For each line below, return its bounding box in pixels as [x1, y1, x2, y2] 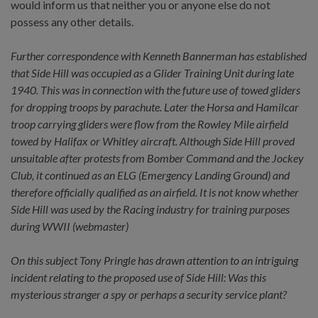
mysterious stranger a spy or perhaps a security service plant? [11, 287, 287, 301]
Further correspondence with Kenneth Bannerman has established [11, 48, 307, 62]
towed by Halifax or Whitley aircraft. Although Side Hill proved [11, 133, 295, 148]
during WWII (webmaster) [11, 219, 128, 233]
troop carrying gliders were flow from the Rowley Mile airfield [11, 116, 288, 131]
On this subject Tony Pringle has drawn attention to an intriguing [11, 253, 298, 267]
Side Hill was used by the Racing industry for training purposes [11, 202, 290, 216]
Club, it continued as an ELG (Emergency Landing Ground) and [11, 168, 290, 182]
